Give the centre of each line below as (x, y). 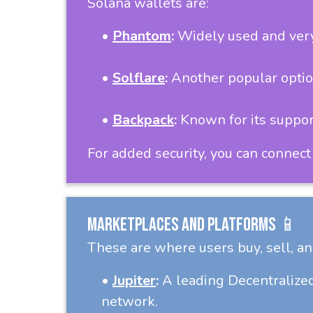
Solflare (139, 78)
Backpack (143, 120)
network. (130, 301)
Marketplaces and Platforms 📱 (192, 225)
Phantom (142, 36)
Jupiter (134, 281)
